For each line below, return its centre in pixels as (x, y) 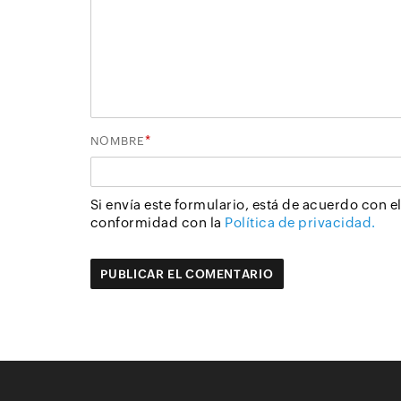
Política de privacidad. (300, 222)
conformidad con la (158, 222)
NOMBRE (117, 141)
